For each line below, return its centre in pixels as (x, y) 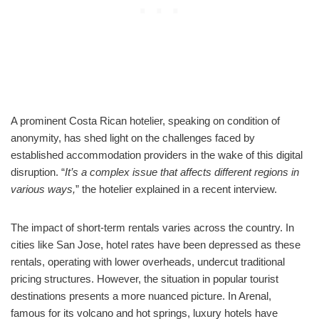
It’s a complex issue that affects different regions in (182, 172)
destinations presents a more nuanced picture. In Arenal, (141, 296)
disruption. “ (38, 172)
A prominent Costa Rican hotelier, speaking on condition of (145, 120)
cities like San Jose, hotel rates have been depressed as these (156, 244)
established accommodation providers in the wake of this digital (157, 155)
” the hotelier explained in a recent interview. (176, 189)
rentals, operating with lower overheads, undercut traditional (148, 261)
